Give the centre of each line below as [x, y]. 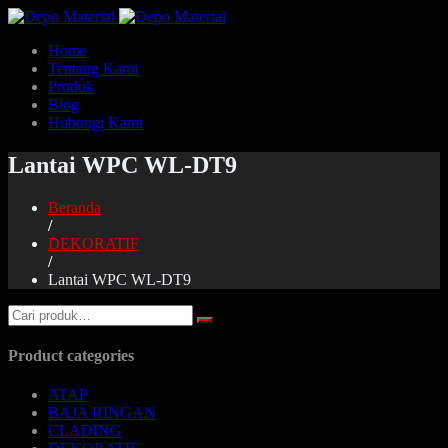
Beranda [74, 207]
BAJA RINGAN [102, 413]
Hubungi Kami [95, 122]
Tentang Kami [93, 68]
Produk [71, 86]
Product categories [71, 356]
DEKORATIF [93, 243]
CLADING [85, 431]
